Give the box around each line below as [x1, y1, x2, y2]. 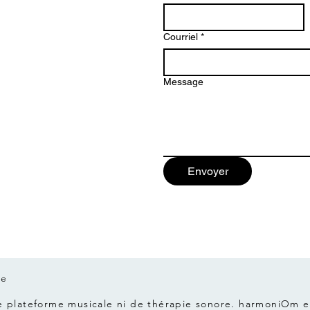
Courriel [163, 30, 198, 42]
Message [163, 75, 203, 87]
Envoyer [187, 164, 228, 178]
